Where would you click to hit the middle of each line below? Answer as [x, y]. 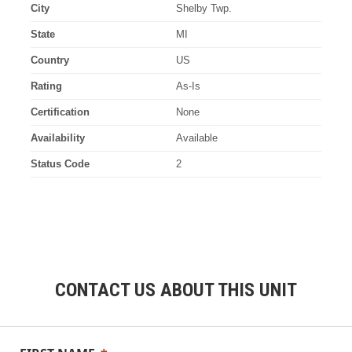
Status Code [60, 164]
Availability [57, 138]
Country [49, 60]
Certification [60, 112]
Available [197, 138]
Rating [46, 86]
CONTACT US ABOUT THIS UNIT [176, 290]
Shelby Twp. [204, 9]
